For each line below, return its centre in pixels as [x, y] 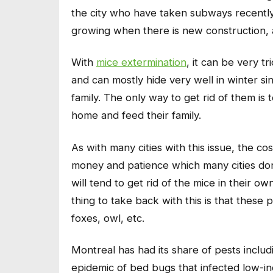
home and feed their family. [136, 115]
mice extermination [141, 62]
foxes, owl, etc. [108, 218]
